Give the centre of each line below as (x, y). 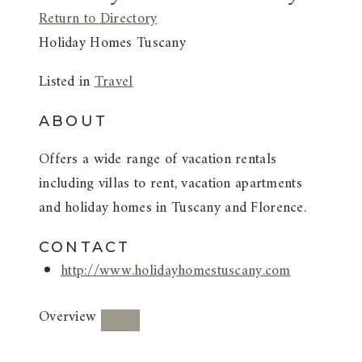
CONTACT (85, 247)
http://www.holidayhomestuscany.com (176, 271)
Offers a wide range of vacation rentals (158, 159)
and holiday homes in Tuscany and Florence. (173, 208)
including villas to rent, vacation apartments (170, 183)
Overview (68, 317)
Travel (114, 82)
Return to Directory (98, 19)
